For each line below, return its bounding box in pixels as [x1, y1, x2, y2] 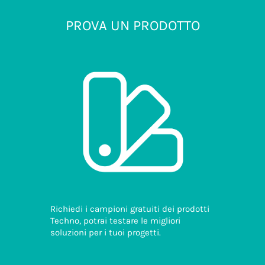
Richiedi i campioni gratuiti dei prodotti [50, 203, 209, 214]
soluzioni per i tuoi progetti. [50, 227, 161, 238]
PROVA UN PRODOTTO [65, 17, 200, 34]
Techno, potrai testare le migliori [50, 215, 180, 226]
